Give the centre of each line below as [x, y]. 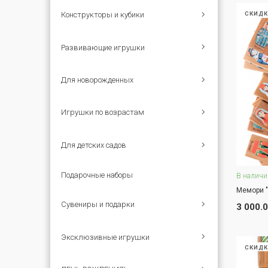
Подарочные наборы [97, 175]
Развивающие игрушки [103, 47]
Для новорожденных [98, 80]
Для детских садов [94, 145]
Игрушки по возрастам [103, 112]
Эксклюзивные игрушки [106, 237]
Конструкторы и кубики [103, 15]
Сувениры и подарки [98, 205]
